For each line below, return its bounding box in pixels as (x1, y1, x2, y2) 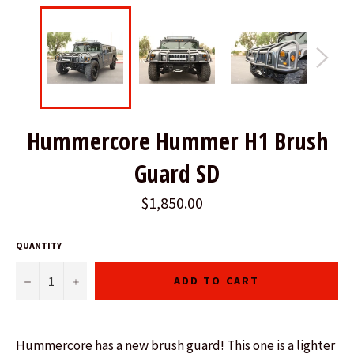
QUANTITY (16, 239, 62, 251)
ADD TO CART (173, 273, 260, 288)
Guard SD (134, 157, 220, 190)
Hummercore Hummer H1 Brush (26, 125, 328, 158)
